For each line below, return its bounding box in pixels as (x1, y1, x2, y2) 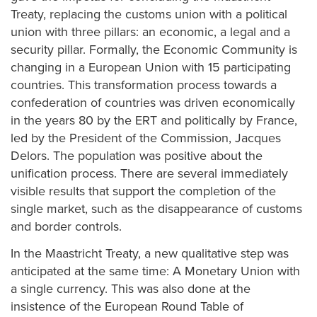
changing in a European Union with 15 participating (11, 59, 291, 75)
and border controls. (11, 219, 122, 234)
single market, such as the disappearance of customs (11, 201, 302, 217)
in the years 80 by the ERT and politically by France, (11, 113, 297, 128)
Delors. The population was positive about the (11, 148, 263, 163)
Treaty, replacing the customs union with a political (11, 6, 287, 22)
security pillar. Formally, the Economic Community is (11, 42, 297, 57)
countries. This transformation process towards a (11, 77, 277, 93)
